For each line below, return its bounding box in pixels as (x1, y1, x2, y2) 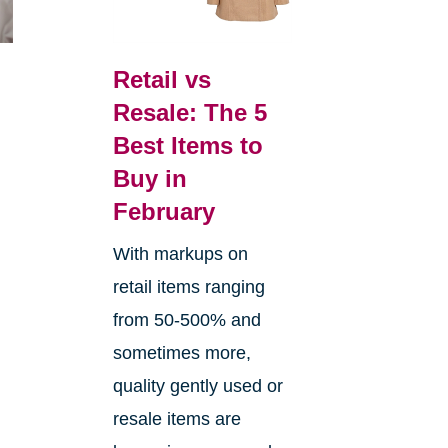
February (112, 197, 215, 225)
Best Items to (112, 131, 263, 159)
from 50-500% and (112, 309, 261, 330)
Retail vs (112, 65, 211, 93)
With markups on (112, 243, 248, 264)
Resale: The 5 (112, 98, 267, 126)
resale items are (112, 408, 241, 429)
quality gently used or (112, 375, 283, 396)
